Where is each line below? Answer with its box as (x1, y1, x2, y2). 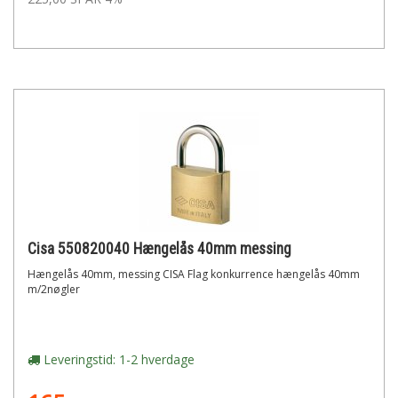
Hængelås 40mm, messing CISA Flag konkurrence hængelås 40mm (28, 267, 360, 282)
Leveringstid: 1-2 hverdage (40, 351, 195, 368)
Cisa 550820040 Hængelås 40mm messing (28, 240, 291, 258)
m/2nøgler (28, 282, 80, 297)
